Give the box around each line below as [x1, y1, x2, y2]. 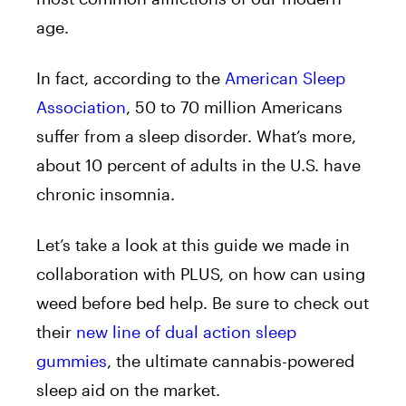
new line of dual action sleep [76, 322, 296, 343]
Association [36, 97, 126, 118]
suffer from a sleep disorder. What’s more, [36, 126, 356, 147]
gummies [36, 351, 107, 372]
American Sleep [225, 68, 345, 89]
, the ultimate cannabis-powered [107, 351, 354, 372]
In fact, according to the [36, 68, 225, 89]
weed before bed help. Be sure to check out [36, 293, 369, 314]
